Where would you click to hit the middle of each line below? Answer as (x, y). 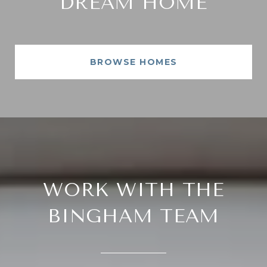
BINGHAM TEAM (133, 216)
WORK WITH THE (133, 190)
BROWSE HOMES (133, 62)
